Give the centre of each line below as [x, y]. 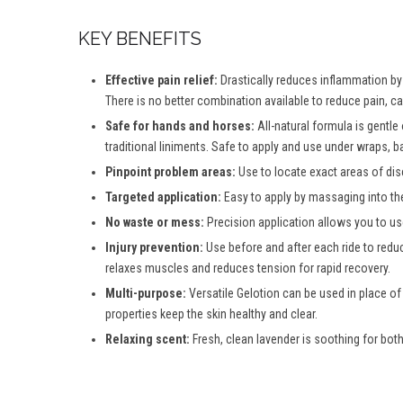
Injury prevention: [154, 248]
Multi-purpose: [146, 294]
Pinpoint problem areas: [172, 172]
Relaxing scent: [149, 340]
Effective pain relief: [161, 81]
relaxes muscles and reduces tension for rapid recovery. [248, 269]
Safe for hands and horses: [180, 126]
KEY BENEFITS [140, 39]
